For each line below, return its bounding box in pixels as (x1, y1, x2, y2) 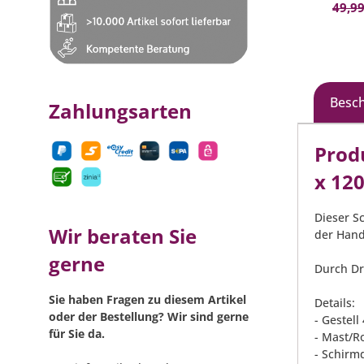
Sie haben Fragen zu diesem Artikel (49, 291, 246, 307)
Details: (314, 295, 355, 311)
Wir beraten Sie (49, 222, 197, 249)
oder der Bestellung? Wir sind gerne (49, 308, 249, 324)
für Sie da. (49, 325, 105, 341)
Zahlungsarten (49, 97, 192, 124)
